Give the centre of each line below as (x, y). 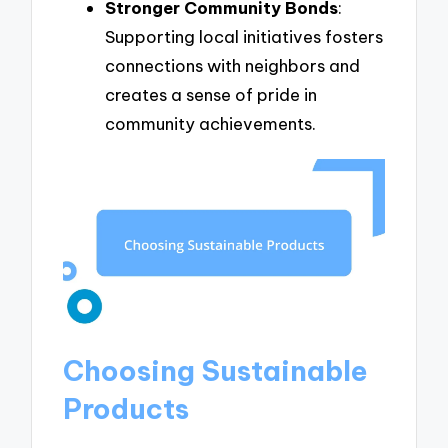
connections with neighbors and (232, 66)
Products (126, 409)
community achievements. (210, 124)
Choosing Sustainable (216, 371)
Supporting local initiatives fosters (244, 37)
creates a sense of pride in (211, 95)
